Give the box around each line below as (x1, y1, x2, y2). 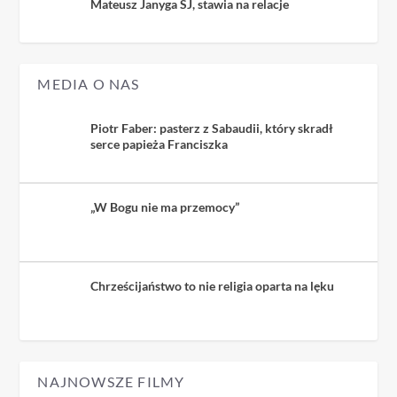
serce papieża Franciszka (90, 136, 229, 152)
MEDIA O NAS (37, 75, 140, 92)
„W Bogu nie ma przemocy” (90, 199, 240, 214)
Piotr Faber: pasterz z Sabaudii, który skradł (90, 121, 334, 136)
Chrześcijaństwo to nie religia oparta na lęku (90, 278, 335, 293)
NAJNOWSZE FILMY (37, 373, 185, 390)
